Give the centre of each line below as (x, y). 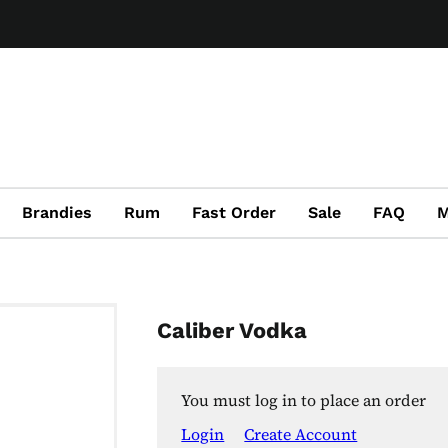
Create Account (301, 433)
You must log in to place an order (304, 399)
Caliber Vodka (232, 330)
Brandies (57, 212)
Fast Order (234, 212)
